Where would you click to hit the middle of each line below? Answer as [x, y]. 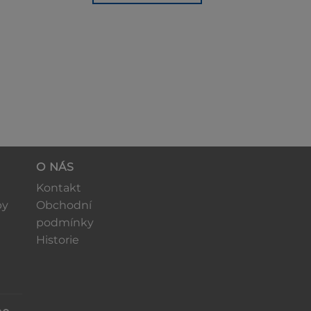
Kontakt [59, 188]
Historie [58, 240]
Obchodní [64, 205]
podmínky [65, 222]
